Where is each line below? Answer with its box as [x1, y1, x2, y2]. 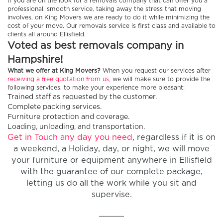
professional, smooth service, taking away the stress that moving [7, 6, 201, 12]
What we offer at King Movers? [7, 68, 101, 74]
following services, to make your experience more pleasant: [7, 85, 185, 91]
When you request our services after [101, 68, 211, 74]
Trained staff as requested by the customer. [7, 94, 157, 101]
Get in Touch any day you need [7, 134, 132, 142]
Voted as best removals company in [7, 41, 184, 51]
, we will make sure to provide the [109, 77, 210, 83]
